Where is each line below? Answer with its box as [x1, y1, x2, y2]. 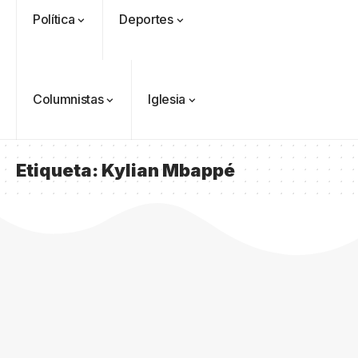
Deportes [119, 11, 173, 27]
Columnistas [33, 91, 104, 107]
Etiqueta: [16, 160, 101, 181]
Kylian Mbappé [101, 160, 235, 181]
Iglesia [148, 91, 185, 107]
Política [33, 11, 75, 27]
